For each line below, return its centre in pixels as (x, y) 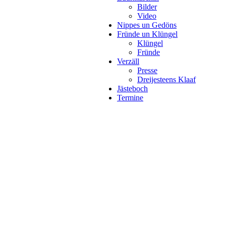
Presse (147, 70)
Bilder (147, 7)
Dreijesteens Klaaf (166, 79)
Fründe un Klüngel (147, 34)
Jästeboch (132, 89)
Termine (130, 98)
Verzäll (128, 61)
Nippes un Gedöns (147, 25)
